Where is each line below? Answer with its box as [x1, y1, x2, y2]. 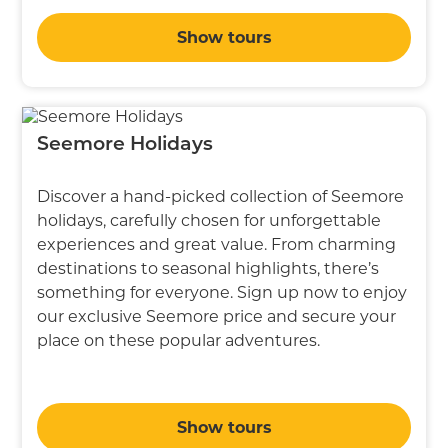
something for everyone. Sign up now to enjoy [37, 282, 408, 302]
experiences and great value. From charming [37, 234, 397, 254]
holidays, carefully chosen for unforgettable [37, 210, 382, 230]
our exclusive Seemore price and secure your [37, 306, 397, 326]
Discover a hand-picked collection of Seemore [37, 186, 405, 206]
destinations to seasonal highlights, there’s [37, 258, 380, 278]
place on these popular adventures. [37, 330, 321, 350]
